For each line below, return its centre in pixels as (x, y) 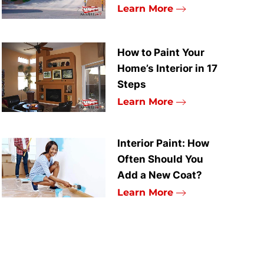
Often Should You (161, 159)
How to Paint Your (161, 52)
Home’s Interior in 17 (168, 68)
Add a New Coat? (160, 175)
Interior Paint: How (164, 143)
